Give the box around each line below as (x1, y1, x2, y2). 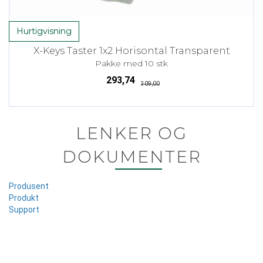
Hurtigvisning (16, 25, 72, 36)
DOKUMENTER (62, 146, 201, 167)
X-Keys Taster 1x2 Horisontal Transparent (33, 45, 230, 56)
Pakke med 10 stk (95, 58, 168, 69)
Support (9, 204, 39, 214)
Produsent (9, 181, 49, 191)
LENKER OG (76, 123, 187, 143)
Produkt (9, 193, 39, 203)
